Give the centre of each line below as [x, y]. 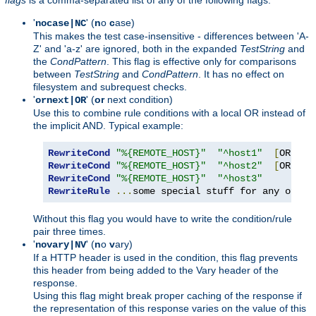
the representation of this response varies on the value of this [170, 308]
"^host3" [240, 178]
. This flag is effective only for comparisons [201, 61]
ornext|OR [61, 100]
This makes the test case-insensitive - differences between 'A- [171, 36]
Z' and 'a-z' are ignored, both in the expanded [136, 48]
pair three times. [69, 231]
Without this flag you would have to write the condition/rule [163, 218]
